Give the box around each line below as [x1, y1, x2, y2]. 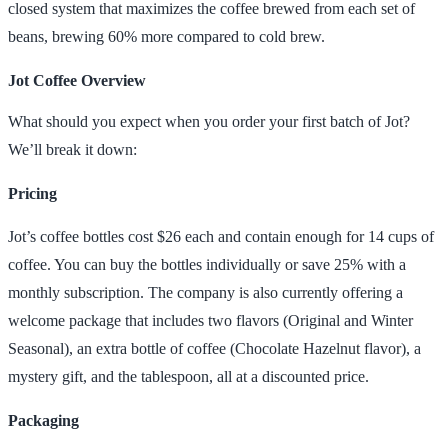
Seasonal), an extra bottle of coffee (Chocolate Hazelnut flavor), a [8, 340, 421, 358]
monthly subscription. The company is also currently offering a [8, 284, 403, 302]
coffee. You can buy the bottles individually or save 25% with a [8, 256, 406, 274]
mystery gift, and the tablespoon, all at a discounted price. [8, 368, 369, 386]
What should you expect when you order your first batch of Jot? [8, 112, 410, 130]
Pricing [8, 184, 57, 202]
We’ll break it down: [8, 140, 137, 158]
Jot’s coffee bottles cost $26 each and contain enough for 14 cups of [8, 228, 434, 246]
